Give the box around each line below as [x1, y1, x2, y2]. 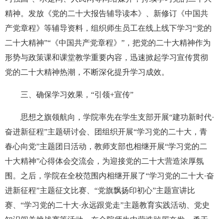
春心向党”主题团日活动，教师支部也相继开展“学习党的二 [5, 142, 207, 151]
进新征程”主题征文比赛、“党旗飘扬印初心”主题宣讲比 [5, 186, 195, 195]
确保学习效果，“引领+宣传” [36, 90, 133, 99]
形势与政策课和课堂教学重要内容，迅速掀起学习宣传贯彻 [5, 53, 208, 62]
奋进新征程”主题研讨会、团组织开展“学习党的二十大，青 [5, 127, 207, 136]
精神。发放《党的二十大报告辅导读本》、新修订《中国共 [5, 9, 208, 18]
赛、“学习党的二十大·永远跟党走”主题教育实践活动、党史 [5, 200, 210, 209]
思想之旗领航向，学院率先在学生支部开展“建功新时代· [21, 112, 214, 121]
